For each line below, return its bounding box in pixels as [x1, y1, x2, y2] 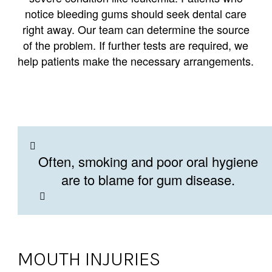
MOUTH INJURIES [17, 247, 160, 270]
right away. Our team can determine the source [22, 21, 250, 38]
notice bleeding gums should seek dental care [25, 5, 247, 22]
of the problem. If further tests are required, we [23, 37, 249, 53]
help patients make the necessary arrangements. [18, 53, 254, 69]
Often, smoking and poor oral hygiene [38, 152, 258, 171]
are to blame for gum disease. [61, 170, 235, 189]
